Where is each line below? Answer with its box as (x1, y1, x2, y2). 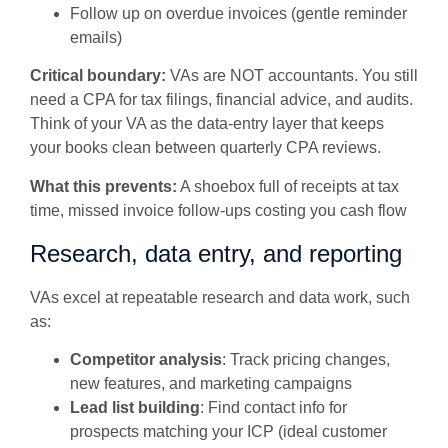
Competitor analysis (70, 351, 222, 369)
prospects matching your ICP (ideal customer (70, 423, 387, 441)
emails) (70, 28, 126, 46)
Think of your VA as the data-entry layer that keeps (30, 115, 384, 133)
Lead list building (70, 399, 200, 417)
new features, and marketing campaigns (70, 375, 356, 393)
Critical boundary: (30, 67, 166, 85)
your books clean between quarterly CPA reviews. (30, 139, 385, 157)
